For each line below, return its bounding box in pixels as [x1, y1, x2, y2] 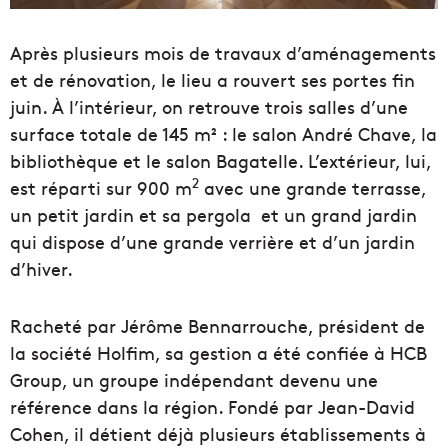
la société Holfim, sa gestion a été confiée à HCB [10, 339, 427, 365]
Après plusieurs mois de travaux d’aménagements [10, 39, 436, 65]
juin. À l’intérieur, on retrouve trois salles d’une [10, 93, 408, 119]
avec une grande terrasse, [199, 174, 426, 200]
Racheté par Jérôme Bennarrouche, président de [10, 312, 425, 338]
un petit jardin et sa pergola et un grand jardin [10, 201, 417, 227]
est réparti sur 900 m [10, 174, 192, 200]
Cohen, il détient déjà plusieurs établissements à [10, 420, 426, 446]
